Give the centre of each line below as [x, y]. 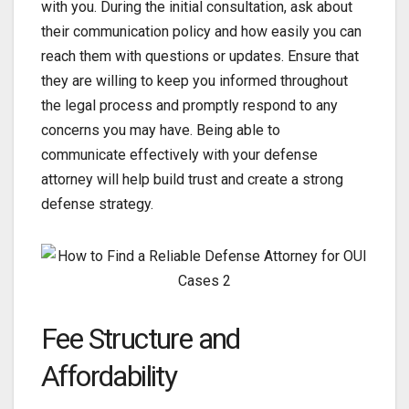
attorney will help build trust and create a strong [192, 180]
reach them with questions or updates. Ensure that [200, 57]
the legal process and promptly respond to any [189, 106]
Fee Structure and [141, 339]
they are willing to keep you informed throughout [194, 81]
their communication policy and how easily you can [201, 32]
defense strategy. [97, 204]
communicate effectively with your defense [179, 155]
